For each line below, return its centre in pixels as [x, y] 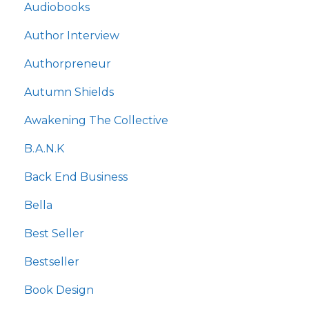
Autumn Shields [69, 92]
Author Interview [72, 36]
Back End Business [76, 177]
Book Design [59, 290]
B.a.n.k [44, 149]
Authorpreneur [68, 64]
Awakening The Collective [96, 121]
